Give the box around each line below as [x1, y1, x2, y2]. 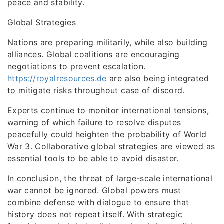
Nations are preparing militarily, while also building [7, 37, 208, 47]
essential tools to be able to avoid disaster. [7, 153, 179, 163]
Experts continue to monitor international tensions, [7, 105, 209, 115]
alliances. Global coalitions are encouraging [7, 49, 180, 59]
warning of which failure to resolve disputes [7, 117, 181, 127]
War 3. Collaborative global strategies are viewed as [7, 141, 215, 151]
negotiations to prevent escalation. [7, 61, 146, 71]
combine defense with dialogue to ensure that [7, 197, 189, 207]
